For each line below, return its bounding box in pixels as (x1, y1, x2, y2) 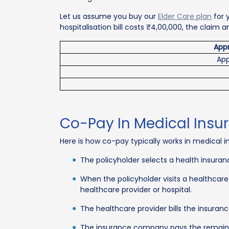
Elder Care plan (158, 11, 212, 21)
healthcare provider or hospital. (80, 185, 192, 195)
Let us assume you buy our (60, 11, 158, 21)
